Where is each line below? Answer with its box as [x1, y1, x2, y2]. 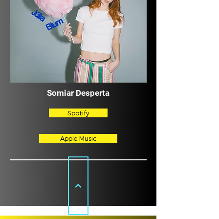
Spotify [67, 109, 89, 117]
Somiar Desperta [47, 88, 109, 98]
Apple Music [60, 134, 97, 142]
